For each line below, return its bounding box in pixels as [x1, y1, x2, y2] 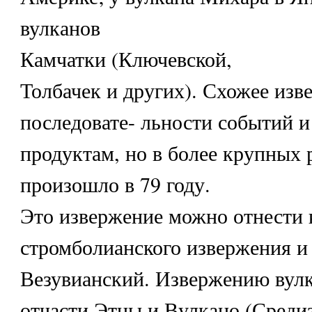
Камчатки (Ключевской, [19, 45, 232, 73]
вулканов [19, 13, 100, 42]
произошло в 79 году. [19, 170, 210, 198]
